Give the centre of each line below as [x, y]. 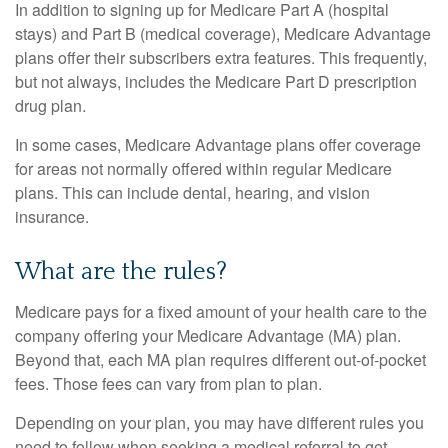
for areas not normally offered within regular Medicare [203, 168]
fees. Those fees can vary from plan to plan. [168, 383]
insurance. [52, 216]
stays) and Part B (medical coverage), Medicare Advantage [223, 33]
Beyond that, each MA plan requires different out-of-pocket [220, 359]
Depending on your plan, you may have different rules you [219, 422]
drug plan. [50, 105]
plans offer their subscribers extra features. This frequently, [221, 57]
